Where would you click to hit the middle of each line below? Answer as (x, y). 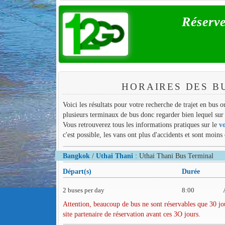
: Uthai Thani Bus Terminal (173, 155)
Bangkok (76, 155)
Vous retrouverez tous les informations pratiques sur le (141, 125)
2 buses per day (83, 190)
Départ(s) (77, 171)
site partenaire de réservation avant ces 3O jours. (131, 214)
